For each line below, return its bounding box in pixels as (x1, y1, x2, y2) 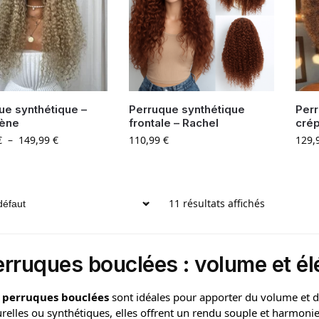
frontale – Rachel (128, 116, 219, 130)
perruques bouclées (1, 290, 109, 305)
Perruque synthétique (128, 103, 245, 117)
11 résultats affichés (168, 197, 265, 211)
